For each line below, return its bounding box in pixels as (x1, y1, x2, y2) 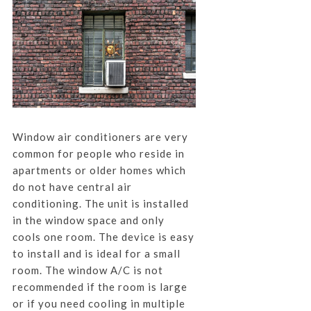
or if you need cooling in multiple (12, 296, 185, 310)
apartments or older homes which (12, 163, 186, 176)
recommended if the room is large (12, 280, 187, 293)
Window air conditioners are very (12, 130, 188, 143)
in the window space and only (12, 213, 165, 226)
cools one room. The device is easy (12, 230, 194, 243)
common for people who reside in (12, 146, 185, 160)
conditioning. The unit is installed (12, 196, 189, 210)
